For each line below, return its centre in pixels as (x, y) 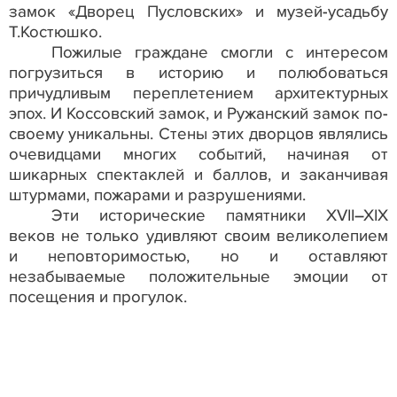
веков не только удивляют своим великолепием (198, 237)
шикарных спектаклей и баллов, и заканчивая (198, 175)
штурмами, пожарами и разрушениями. (157, 196)
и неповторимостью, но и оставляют (198, 257)
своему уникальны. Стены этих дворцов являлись (198, 135)
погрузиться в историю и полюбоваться (198, 74)
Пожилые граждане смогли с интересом (220, 53)
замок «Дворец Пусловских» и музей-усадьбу (198, 12)
